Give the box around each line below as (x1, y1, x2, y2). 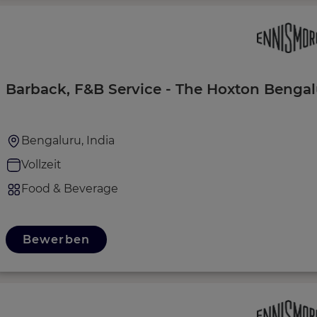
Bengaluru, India (21, 133, 115, 147)
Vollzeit (21, 157, 62, 171)
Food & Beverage (21, 181, 118, 195)
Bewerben (23, 232, 90, 246)
